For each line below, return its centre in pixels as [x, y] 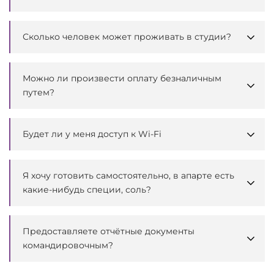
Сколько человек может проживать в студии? [127, 36]
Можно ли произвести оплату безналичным [122, 78]
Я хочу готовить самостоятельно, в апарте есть [128, 175]
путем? [39, 92]
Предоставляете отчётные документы [109, 231]
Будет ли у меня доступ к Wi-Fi [92, 134]
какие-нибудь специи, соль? [87, 189]
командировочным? [68, 245]
